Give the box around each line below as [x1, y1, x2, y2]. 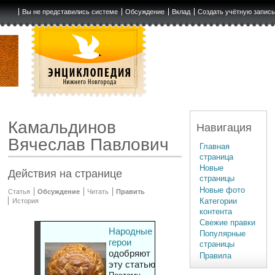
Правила [199, 250, 232, 260]
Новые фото [199, 185, 246, 195]
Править [116, 188, 145, 196]
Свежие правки [199, 218, 256, 228]
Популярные [199, 229, 246, 239]
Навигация [196, 121, 252, 134]
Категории [199, 196, 238, 206]
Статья [8, 188, 31, 196]
